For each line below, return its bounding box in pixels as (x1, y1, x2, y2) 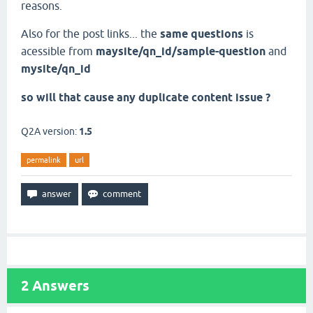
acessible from (21, 45, 96, 57)
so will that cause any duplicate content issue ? (21, 91, 270, 104)
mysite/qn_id (21, 62, 91, 75)
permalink (27, 156, 61, 164)
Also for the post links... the (21, 27, 160, 40)
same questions (160, 27, 243, 41)
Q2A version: (21, 126, 79, 137)
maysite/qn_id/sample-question (96, 45, 265, 58)
